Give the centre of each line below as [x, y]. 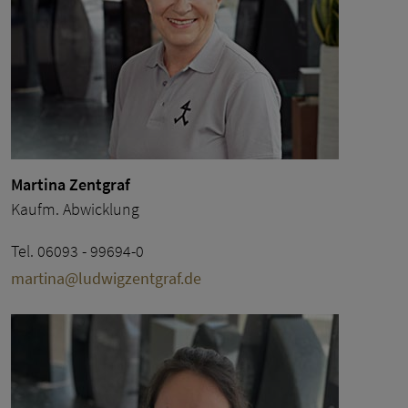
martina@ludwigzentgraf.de [106, 278]
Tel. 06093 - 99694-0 [77, 250]
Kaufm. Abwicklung [75, 209]
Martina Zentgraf [71, 184]
